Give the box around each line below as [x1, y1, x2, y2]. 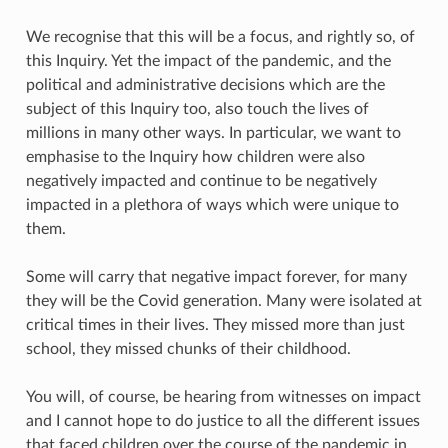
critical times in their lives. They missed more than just [25, 316, 405, 333]
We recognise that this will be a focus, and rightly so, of [25, 28, 415, 45]
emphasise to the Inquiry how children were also [25, 148, 365, 165]
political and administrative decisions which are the [25, 76, 385, 93]
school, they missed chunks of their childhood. [25, 340, 351, 357]
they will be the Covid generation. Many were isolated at [25, 292, 422, 309]
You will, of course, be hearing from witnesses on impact [25, 388, 421, 405]
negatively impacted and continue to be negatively [25, 172, 377, 189]
